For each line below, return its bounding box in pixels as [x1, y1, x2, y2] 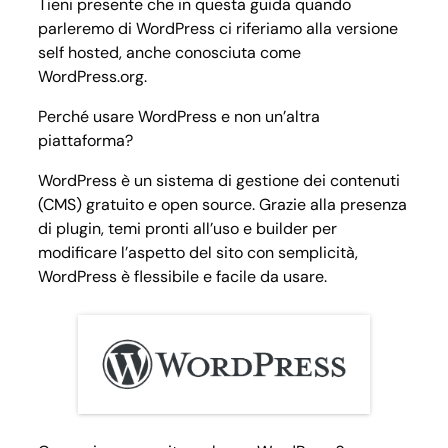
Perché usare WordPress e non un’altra [38, 106, 320, 128]
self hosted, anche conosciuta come [38, 42, 301, 64]
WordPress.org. [38, 66, 147, 88]
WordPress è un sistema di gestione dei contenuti [38, 170, 400, 192]
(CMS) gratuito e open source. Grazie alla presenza [38, 194, 407, 216]
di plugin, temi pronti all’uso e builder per [38, 218, 337, 240]
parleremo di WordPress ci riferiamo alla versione [38, 18, 398, 40]
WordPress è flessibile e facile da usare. [38, 266, 327, 288]
